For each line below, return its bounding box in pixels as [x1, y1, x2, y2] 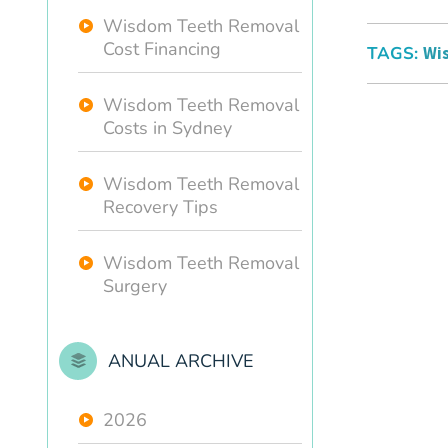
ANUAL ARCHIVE [108, 349, 254, 373]
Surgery [103, 274, 167, 298]
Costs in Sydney [103, 116, 232, 140]
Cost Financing [103, 37, 221, 61]
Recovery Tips [103, 195, 218, 219]
